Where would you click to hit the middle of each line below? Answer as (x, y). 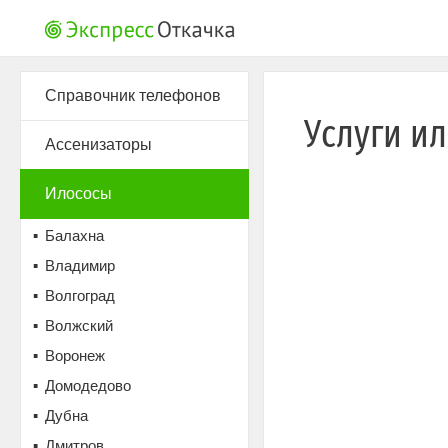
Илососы (78, 193)
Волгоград (80, 295)
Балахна (74, 235)
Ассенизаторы (98, 144)
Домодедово (88, 385)
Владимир (80, 265)
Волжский (79, 325)
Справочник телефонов (133, 95)
